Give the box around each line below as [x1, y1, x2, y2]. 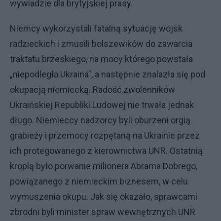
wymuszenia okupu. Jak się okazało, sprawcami [10, 191, 197, 202]
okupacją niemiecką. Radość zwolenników [10, 84, 175, 95]
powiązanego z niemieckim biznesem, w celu [10, 176, 188, 186]
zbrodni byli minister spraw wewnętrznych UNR [10, 207, 195, 217]
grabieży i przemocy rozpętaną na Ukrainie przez [10, 130, 200, 141]
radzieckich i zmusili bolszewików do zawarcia [10, 38, 192, 49]
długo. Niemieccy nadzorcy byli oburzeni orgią [10, 115, 190, 125]
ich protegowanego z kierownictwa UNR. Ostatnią [10, 146, 203, 156]
